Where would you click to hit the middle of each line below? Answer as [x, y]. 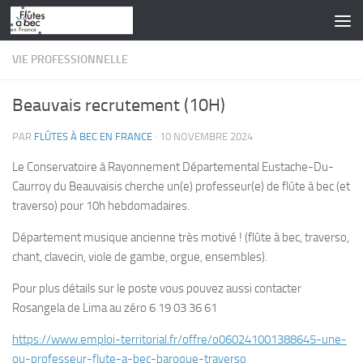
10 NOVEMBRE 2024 [206, 137]
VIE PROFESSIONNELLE [70, 60]
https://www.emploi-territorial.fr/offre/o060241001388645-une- [179, 340]
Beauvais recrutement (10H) [119, 105]
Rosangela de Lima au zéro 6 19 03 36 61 [115, 308]
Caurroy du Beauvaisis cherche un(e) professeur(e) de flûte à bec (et [181, 186]
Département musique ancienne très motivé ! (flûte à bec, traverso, [181, 237]
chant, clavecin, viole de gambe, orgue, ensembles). [140, 257]
